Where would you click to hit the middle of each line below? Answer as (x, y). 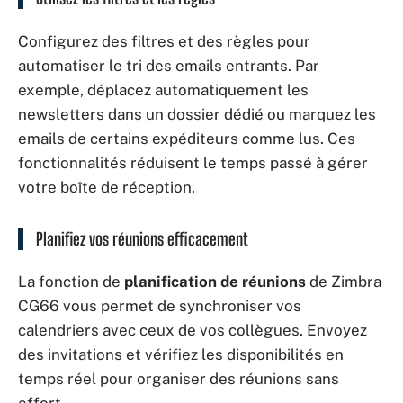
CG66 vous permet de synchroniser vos (160, 306)
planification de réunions (215, 282)
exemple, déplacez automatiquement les (163, 90)
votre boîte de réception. (107, 187)
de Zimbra (344, 282)
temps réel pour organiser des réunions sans (179, 379)
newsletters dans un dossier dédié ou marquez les (197, 114)
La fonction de (71, 282)
